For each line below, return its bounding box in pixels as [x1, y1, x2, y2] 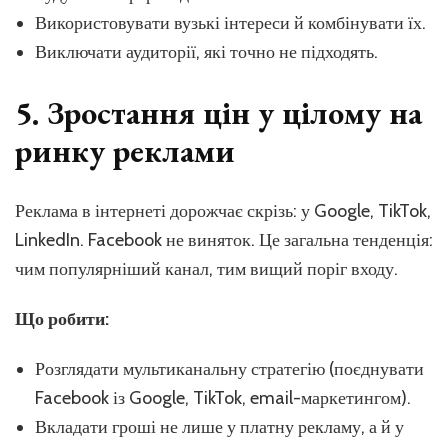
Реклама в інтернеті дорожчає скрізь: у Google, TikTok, [15, 199, 431, 222]
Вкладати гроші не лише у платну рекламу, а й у [35, 415, 404, 438]
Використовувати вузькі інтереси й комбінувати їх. [35, 12, 426, 35]
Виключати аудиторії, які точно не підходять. [35, 41, 378, 64]
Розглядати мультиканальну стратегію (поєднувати [35, 357, 424, 380]
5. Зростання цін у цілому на [15, 92, 422, 135]
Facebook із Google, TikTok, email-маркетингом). [35, 386, 411, 409]
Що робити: [15, 307, 109, 330]
